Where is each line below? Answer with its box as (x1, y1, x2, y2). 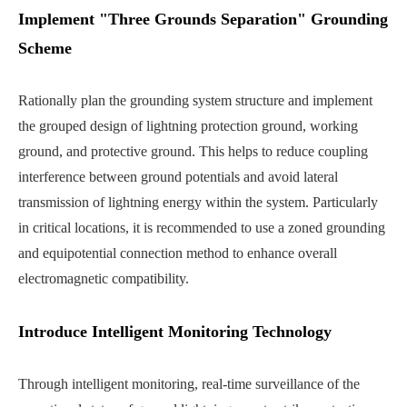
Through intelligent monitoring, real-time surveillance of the (18, 375, 360, 392)
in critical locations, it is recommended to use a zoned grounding (18, 219, 385, 235)
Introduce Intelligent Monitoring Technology (18, 322, 332, 341)
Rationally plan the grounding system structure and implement (18, 92, 372, 108)
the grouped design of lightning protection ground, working (18, 117, 358, 134)
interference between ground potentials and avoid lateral (18, 168, 338, 184)
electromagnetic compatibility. (18, 270, 189, 286)
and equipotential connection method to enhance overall (18, 244, 337, 261)
